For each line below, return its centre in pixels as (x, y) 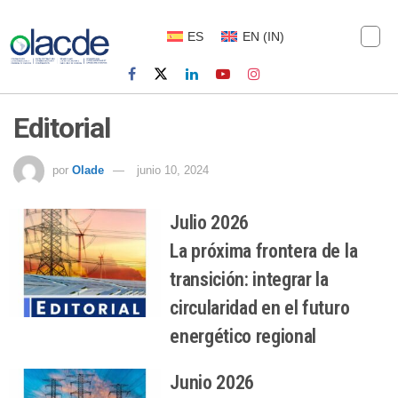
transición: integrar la (249, 280)
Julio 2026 (209, 223)
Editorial (62, 128)
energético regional (243, 337)
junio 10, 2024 (173, 171)
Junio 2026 (212, 383)
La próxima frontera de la (264, 251)
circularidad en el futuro (260, 308)
